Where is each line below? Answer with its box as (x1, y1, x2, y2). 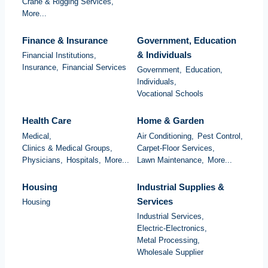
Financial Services (62, 63, 126, 72)
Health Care (22, 115, 71, 126)
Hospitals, (66, 155, 101, 165)
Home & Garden (137, 115, 204, 126)
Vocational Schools (137, 89, 203, 99)
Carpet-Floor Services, (137, 143, 215, 153)
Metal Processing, (137, 236, 200, 245)
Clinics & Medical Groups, (22, 143, 112, 153)
